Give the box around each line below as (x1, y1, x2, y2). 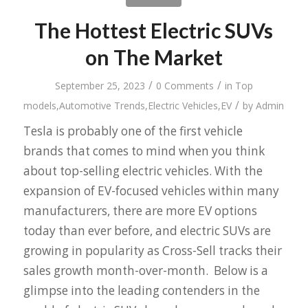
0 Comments (155, 78, 214, 92)
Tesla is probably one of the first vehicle (23, 122, 243, 139)
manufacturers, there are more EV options (23, 202, 257, 219)
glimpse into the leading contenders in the (23, 282, 260, 298)
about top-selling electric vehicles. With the (23, 162, 263, 179)
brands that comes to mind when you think (23, 142, 265, 159)
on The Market (85, 44, 223, 69)
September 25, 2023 (54, 78, 145, 92)
